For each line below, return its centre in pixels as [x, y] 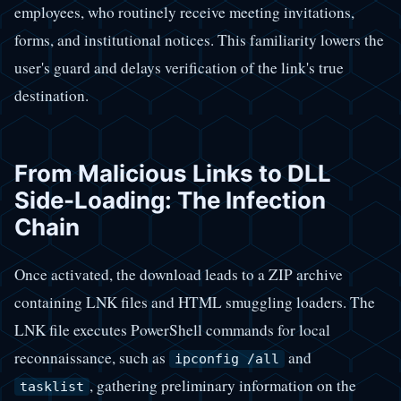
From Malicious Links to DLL [173, 174]
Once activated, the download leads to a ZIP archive [179, 274]
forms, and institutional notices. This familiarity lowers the [199, 40]
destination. [51, 96]
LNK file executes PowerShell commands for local [172, 329]
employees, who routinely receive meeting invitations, [184, 13]
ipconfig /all [227, 358]
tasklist [52, 386]
